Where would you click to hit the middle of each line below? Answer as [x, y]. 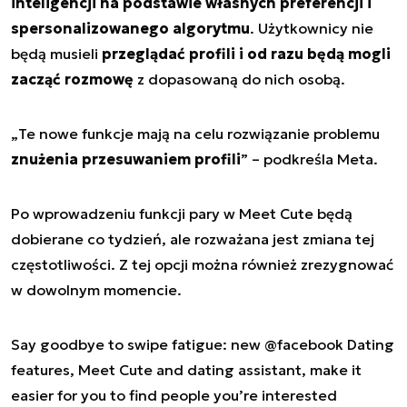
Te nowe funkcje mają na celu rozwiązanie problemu [199, 134]
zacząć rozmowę [72, 79]
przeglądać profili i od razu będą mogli [246, 54]
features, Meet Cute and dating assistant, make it [186, 370]
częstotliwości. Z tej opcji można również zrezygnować [202, 265]
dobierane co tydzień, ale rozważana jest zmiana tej [193, 239]
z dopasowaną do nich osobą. [239, 79]
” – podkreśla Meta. [309, 159]
